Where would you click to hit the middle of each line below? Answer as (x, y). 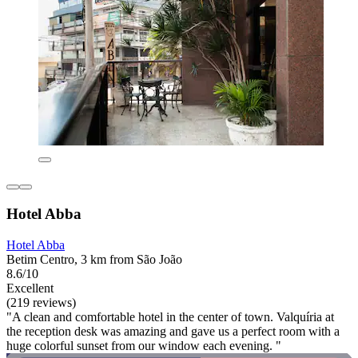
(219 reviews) (41, 302)
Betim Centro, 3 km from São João (94, 259)
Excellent (30, 288)
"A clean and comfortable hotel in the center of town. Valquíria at (170, 316)
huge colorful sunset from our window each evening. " (144, 345)
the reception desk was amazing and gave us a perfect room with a (173, 331)
